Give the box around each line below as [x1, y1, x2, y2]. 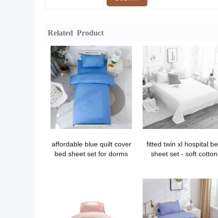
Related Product [48, 28, 104, 36]
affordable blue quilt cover [51, 140, 131, 148]
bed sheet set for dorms [54, 150, 128, 158]
